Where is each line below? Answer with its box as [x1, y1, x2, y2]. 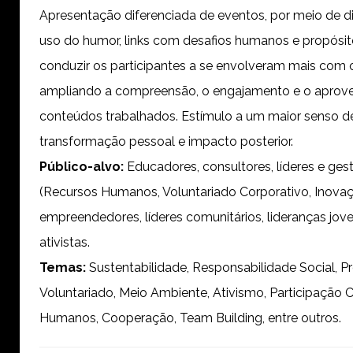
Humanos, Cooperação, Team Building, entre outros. [39, 310, 341, 325]
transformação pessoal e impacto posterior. [39, 134, 293, 149]
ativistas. [39, 235, 90, 250]
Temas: [39, 260, 86, 275]
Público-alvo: [39, 159, 124, 174]
